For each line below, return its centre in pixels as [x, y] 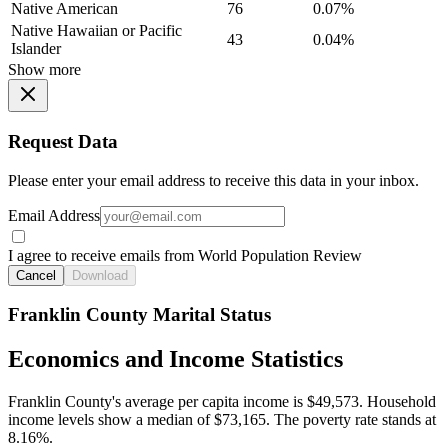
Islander [36, 49]
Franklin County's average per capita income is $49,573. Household [222, 402]
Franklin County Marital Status [139, 315]
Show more [44, 70]
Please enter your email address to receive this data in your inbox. [213, 180]
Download [100, 275]
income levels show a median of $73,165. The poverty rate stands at [222, 420]
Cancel [36, 275]
